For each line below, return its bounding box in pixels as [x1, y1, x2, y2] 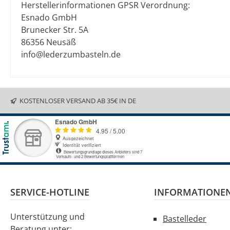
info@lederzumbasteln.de [21, 49, 121, 61]
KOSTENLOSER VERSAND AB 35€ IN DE [20, 95, 136, 105]
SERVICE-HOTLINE [10, 186, 89, 199]
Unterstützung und [10, 211, 85, 223]
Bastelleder [163, 213, 206, 225]
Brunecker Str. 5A [21, 24, 88, 36]
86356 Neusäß [21, 36, 76, 48]
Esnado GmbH [21, 12, 77, 24]
